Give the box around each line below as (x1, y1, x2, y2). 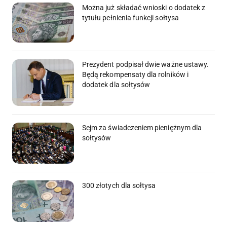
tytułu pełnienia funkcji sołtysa (82, 13, 179, 22)
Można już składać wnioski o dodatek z (82, 3, 206, 12)
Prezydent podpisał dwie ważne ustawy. (82, 60, 209, 69)
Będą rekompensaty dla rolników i (82, 70, 188, 79)
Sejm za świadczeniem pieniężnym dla (82, 123, 202, 132)
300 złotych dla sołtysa (82, 181, 156, 190)
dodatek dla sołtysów (82, 81, 150, 89)
